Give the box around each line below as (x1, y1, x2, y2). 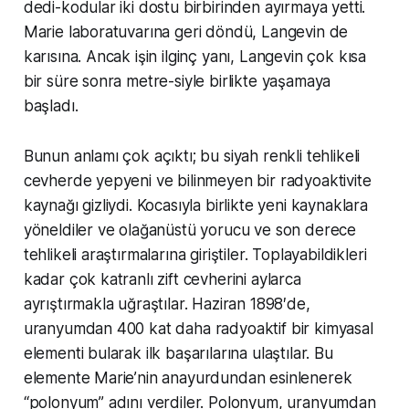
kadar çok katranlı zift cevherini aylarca (23, 269, 301, 288)
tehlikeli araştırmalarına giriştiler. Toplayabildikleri (23, 245, 367, 264)
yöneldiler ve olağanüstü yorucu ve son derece (23, 220, 357, 239)
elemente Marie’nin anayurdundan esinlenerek (23, 368, 352, 387)
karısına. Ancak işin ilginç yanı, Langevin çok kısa (23, 47, 367, 66)
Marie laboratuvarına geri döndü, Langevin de (23, 22, 349, 41)
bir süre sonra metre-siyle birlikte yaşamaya (23, 71, 331, 90)
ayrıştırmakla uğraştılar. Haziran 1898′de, (23, 294, 310, 313)
